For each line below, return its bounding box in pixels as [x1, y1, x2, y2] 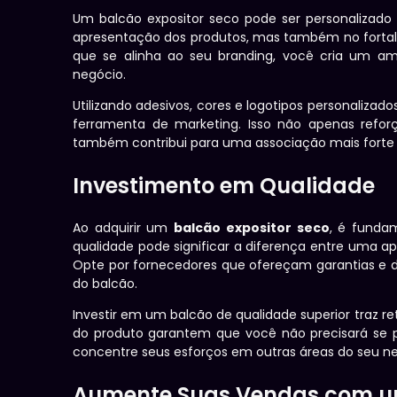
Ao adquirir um [73, 218, 175, 237]
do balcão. [73, 274, 137, 292]
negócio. [73, 66, 126, 84]
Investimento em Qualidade [73, 170, 375, 200]
